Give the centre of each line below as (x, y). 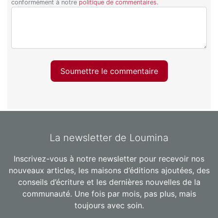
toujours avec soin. (109, 206)
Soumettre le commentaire (109, 71)
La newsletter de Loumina (109, 138)
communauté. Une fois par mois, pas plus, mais (109, 194)
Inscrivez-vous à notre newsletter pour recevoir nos (109, 159)
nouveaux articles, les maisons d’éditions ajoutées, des (109, 171)
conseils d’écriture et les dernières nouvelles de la (109, 182)
